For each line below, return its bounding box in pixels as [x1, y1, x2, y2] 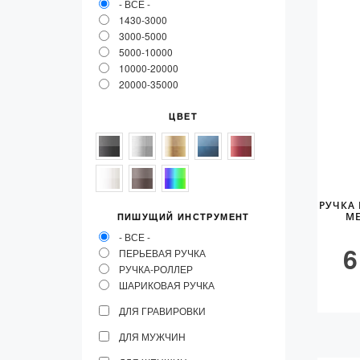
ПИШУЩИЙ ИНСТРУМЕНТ [117, 212, 250, 222]
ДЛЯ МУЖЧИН [119, 329, 186, 343]
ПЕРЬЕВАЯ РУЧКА [119, 246, 206, 260]
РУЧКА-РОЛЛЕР [119, 262, 193, 276]
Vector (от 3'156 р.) [140, 10, 239, 27]
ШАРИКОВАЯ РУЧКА [119, 278, 215, 292]
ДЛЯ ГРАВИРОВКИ [119, 304, 206, 317]
